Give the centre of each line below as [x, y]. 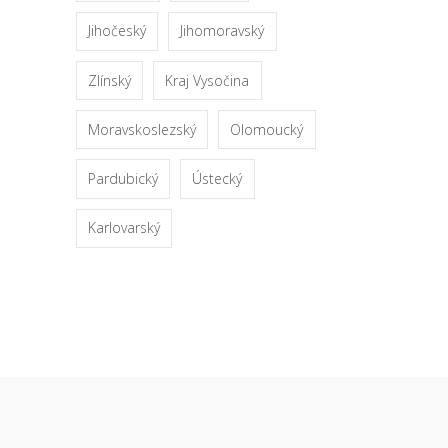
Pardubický [123, 178]
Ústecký [217, 178]
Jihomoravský [222, 31]
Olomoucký [267, 129]
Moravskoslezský [142, 129]
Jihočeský [117, 31]
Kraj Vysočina [207, 80]
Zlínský [110, 80]
